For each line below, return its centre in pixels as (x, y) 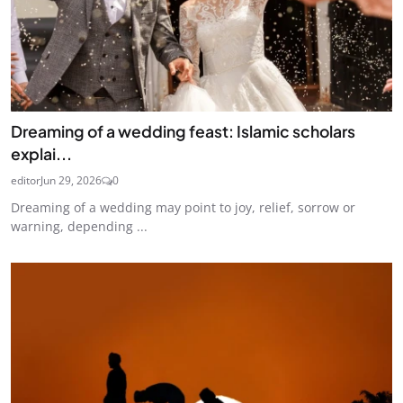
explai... (41, 154)
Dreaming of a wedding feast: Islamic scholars (183, 132)
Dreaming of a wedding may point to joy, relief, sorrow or (183, 208)
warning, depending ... (79, 227)
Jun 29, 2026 (71, 181)
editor (26, 181)
